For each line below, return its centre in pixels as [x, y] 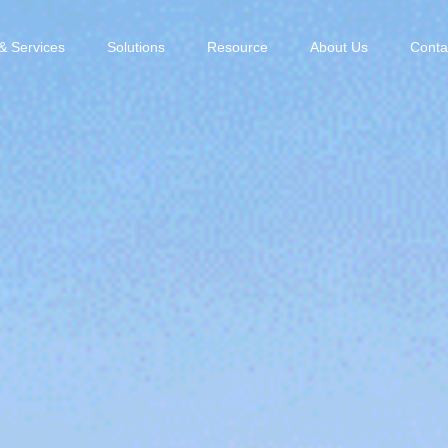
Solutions [135, 47]
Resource [237, 47]
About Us [338, 47]
